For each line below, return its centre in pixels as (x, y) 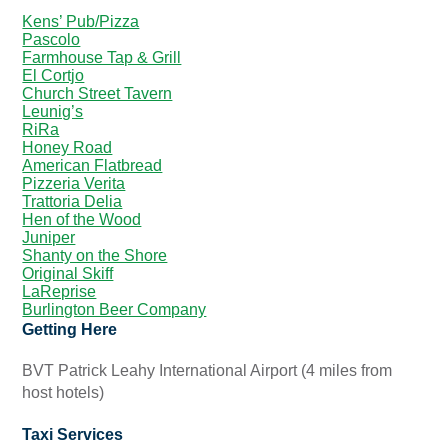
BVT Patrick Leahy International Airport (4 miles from (207, 371)
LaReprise (59, 292)
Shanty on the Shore (95, 256)
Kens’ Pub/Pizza (81, 22)
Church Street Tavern (97, 94)
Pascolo (51, 40)
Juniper (49, 238)
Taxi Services (73, 434)
